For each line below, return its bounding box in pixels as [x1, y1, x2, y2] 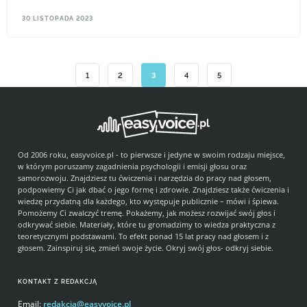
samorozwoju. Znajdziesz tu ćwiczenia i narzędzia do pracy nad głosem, [18, 172, 271, 183]
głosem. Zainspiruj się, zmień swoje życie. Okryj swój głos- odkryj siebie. [18, 242, 273, 253]
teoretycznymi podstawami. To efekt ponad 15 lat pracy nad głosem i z [18, 230, 269, 241]
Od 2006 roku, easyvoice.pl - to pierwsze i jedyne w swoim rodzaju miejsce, [18, 149, 285, 160]
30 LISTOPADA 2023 [22, 15, 93, 22]
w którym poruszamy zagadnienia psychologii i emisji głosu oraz [18, 160, 247, 171]
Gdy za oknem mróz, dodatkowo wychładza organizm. [22, 7, 215, 18]
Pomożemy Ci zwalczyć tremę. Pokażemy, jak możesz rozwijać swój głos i [18, 207, 275, 218]
